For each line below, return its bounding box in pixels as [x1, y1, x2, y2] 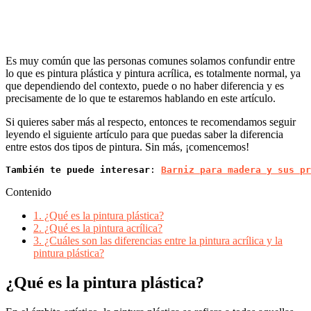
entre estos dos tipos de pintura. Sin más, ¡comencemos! [6, 141, 249, 153]
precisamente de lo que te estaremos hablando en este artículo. [6, 92, 276, 105]
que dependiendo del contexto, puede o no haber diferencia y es [6, 80, 284, 92]
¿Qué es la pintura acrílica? [42, 222, 162, 235]
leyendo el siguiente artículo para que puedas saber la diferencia [6, 128, 283, 141]
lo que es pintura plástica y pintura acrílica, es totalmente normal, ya [6, 67, 301, 80]
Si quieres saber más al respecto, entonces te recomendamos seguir [6, 116, 296, 128]
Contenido [6, 186, 51, 199]
